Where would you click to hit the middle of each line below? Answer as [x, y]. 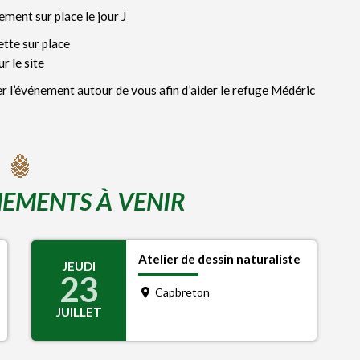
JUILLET [79, 312]
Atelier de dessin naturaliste [220, 259]
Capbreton [181, 292]
